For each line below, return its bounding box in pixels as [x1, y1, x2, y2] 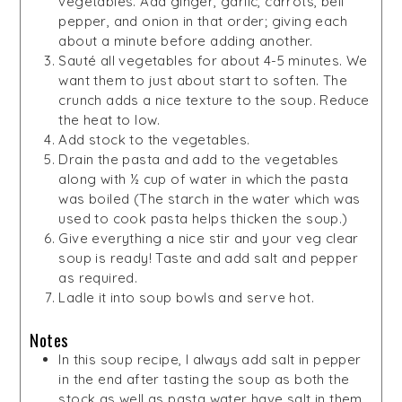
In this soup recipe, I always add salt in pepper [58, 350, 362, 368]
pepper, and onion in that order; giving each [58, 12, 347, 30]
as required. [58, 268, 142, 286]
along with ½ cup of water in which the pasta [58, 170, 348, 188]
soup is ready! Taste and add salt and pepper [58, 249, 358, 267]
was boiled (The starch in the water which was [58, 189, 361, 207]
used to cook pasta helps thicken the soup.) [58, 209, 348, 227]
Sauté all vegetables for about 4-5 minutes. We [58, 51, 368, 69]
